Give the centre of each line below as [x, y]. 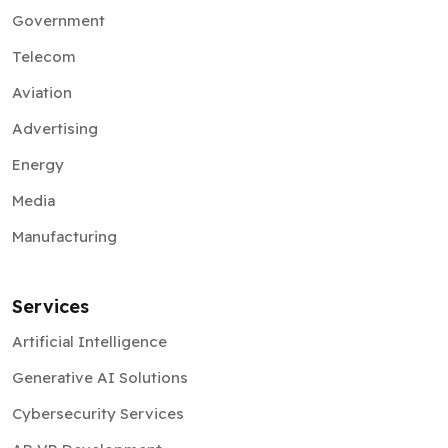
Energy [38, 164]
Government [58, 20]
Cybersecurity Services [98, 413]
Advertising [55, 128]
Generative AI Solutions [100, 377]
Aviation [42, 92]
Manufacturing [64, 236]
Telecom [44, 56]
